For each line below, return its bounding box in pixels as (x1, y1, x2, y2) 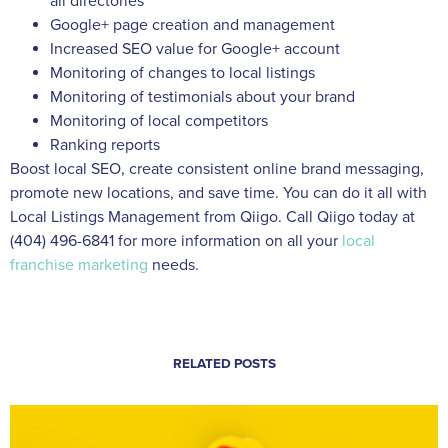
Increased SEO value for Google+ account (50, 39, 340, 60)
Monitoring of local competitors (50, 111, 268, 132)
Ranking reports (50, 135, 160, 156)
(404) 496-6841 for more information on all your (10, 231, 342, 252)
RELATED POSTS (172, 356, 276, 373)
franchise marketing (10, 255, 148, 276)
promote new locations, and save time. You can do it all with (10, 183, 427, 204)
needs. (148, 255, 199, 276)
